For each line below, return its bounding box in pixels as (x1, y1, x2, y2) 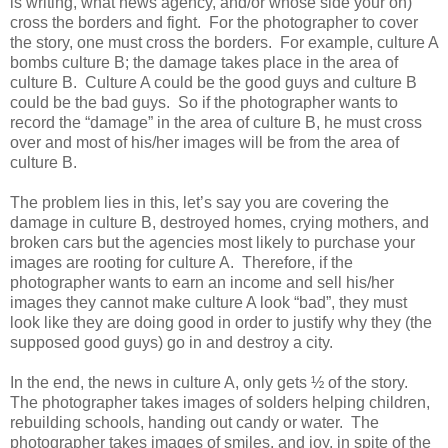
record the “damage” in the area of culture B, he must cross (10, 113, 422, 131)
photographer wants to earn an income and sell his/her (10, 273, 394, 291)
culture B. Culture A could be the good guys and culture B (10, 73, 417, 91)
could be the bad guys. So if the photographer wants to (10, 93, 398, 111)
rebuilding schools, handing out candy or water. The (10, 413, 379, 431)
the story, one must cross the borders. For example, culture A (10, 33, 438, 51)
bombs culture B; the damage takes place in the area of (10, 53, 398, 71)
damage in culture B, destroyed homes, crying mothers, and (10, 213, 429, 231)
